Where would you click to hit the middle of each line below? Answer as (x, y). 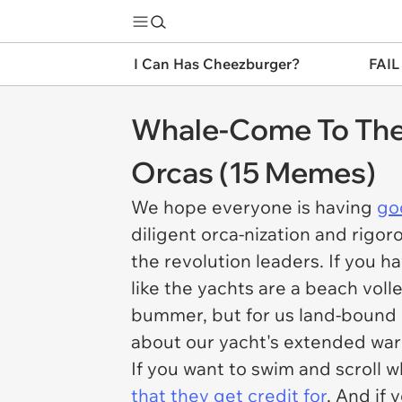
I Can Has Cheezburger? (217, 64)
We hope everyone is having (254, 207)
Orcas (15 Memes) (253, 172)
